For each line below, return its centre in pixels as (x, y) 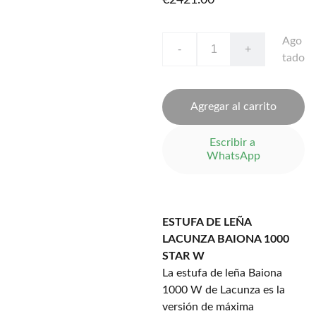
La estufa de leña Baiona (222, 273)
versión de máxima (208, 307)
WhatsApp (233, 156)
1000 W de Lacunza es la (224, 290)
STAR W (183, 256)
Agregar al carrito (233, 107)
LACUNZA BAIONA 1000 (226, 239)
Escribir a (233, 142)
